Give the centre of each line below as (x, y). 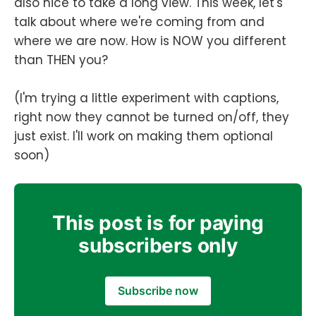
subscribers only (158, 245)
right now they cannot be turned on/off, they (152, 117)
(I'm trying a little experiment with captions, (146, 98)
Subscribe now (158, 290)
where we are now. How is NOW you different (150, 41)
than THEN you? (61, 60)
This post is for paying (158, 223)
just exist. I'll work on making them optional (144, 136)
